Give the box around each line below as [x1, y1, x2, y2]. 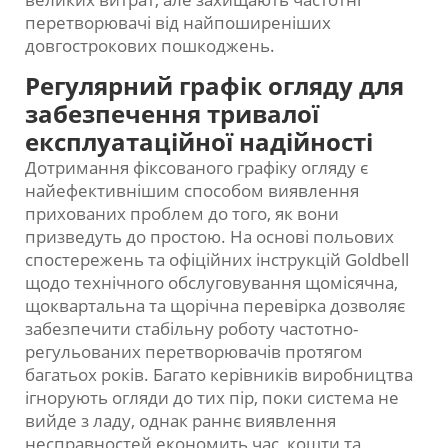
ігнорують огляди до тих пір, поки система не [25, 386, 399, 410]
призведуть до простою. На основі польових [25, 225, 394, 249]
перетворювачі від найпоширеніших [25, 11, 331, 35]
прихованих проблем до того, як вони [25, 202, 339, 226]
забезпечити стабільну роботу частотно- [25, 317, 358, 341]
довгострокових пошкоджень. [25, 34, 275, 58]
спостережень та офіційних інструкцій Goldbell [25, 248, 409, 272]
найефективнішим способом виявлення [25, 179, 359, 203]
